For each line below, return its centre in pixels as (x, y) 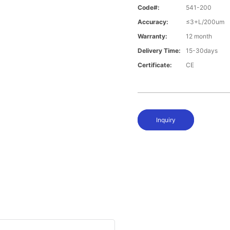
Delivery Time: (159, 51)
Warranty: (153, 36)
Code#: (149, 8)
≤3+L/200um (205, 22)
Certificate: (155, 65)
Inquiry (166, 120)
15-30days (202, 51)
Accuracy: (153, 22)
